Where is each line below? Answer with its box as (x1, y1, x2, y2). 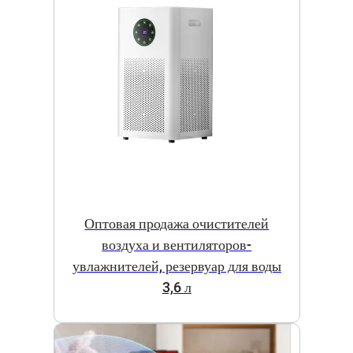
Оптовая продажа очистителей (84, 213, 269, 235)
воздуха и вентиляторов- (102, 234, 252, 256)
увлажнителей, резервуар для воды (72, 255, 281, 277)
